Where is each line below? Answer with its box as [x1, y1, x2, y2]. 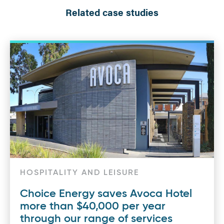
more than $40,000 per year [20, 200, 165, 212]
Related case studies [65, 5, 158, 18]
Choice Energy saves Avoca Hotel [20, 188, 192, 199]
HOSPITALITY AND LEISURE [20, 168, 139, 177]
